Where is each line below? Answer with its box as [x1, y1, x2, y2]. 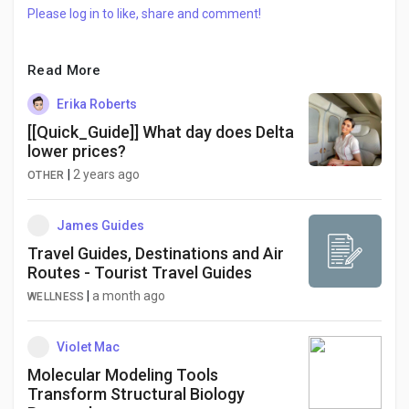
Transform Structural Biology [27, 384, 245, 404]
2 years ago [72, 167, 140, 182]
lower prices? [27, 142, 126, 161]
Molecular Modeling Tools [27, 365, 218, 384]
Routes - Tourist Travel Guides [27, 263, 252, 282]
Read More [27, 62, 101, 79]
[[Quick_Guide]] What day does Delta [27, 122, 294, 142]
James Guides [57, 218, 144, 233]
